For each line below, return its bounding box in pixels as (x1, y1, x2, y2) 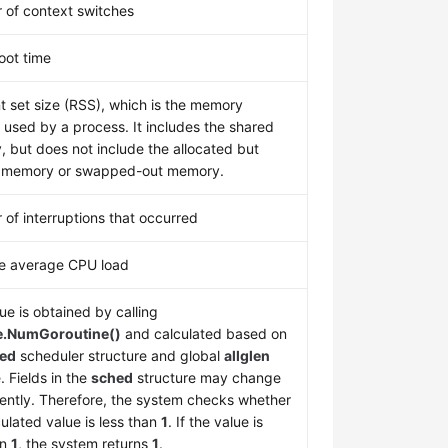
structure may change (133, 369, 282, 386)
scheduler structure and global (16, 347, 225, 364)
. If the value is (168, 413, 264, 430)
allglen (224, 347, 271, 364)
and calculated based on (121, 325, 288, 342)
